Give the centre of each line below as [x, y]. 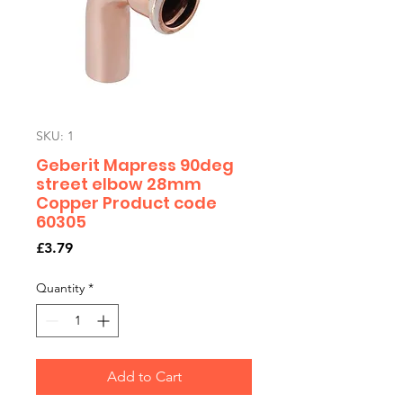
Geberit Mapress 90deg [135, 165]
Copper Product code [126, 202]
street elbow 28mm [119, 184]
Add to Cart [144, 376]
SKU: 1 [55, 135]
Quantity [60, 287]
